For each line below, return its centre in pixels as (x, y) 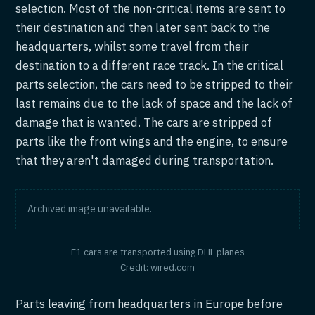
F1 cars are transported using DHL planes (157, 252)
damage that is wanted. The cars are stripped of (144, 123)
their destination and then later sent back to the (143, 28)
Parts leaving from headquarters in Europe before (149, 303)
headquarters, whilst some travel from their (133, 47)
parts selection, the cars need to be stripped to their (155, 85)
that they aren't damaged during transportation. (145, 161)
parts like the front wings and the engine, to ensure (152, 142)
